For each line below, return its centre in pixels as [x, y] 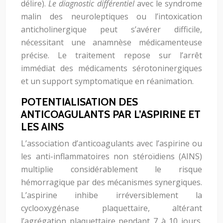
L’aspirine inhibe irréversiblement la [111, 195]
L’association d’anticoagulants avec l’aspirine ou [111, 143]
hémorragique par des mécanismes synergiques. [111, 182]
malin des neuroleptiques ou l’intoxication [111, 16]
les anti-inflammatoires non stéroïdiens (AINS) [111, 156]
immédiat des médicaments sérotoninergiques [111, 68]
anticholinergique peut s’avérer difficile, [111, 29]
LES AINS [42, 127]
